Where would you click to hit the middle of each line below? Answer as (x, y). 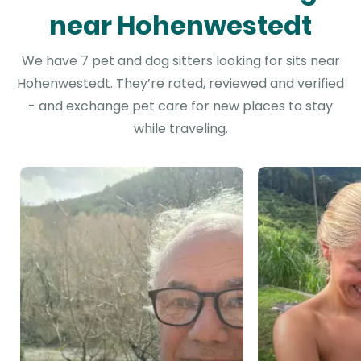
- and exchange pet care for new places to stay (180, 106)
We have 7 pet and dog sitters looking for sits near (180, 61)
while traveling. (180, 129)
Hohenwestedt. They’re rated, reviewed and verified (180, 83)
